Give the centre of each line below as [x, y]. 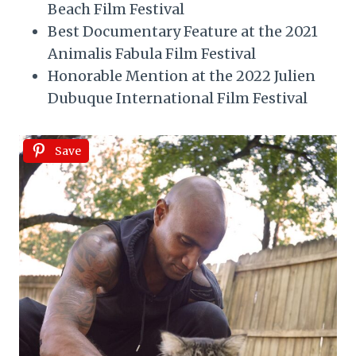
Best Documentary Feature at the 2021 [183, 32]
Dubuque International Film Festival [178, 99]
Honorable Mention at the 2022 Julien [182, 76]
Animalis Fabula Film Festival [152, 54]
